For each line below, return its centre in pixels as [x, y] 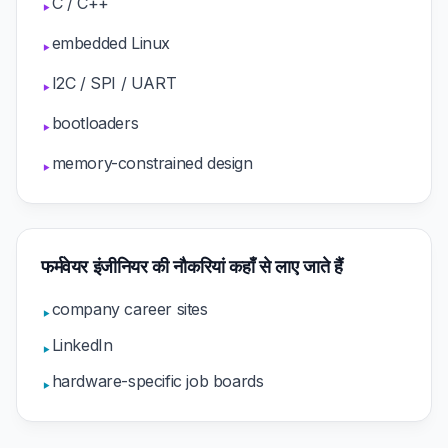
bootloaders [95, 123]
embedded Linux [111, 43]
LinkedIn [82, 345]
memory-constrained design [152, 163]
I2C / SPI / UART [114, 83]
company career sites [129, 309]
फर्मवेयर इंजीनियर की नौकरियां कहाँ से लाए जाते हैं [192, 266]
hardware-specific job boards [157, 381]
